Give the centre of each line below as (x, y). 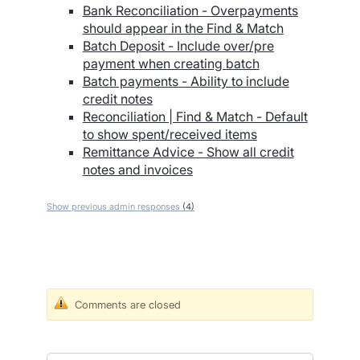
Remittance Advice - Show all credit (188, 152)
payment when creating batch (171, 64)
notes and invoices (137, 170)
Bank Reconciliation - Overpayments (190, 11)
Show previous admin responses (115, 206)
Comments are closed (128, 304)
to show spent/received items (170, 135)
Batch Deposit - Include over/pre (178, 46)
